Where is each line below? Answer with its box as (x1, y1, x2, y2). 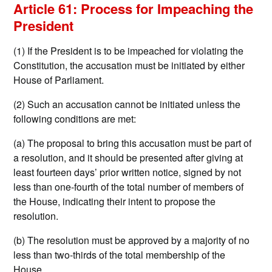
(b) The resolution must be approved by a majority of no (13, 233, 250, 248)
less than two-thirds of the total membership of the (13, 248, 226, 262)
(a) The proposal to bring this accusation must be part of (13, 136, 252, 151)
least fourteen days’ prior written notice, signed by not (13, 165, 242, 180)
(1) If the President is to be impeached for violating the (13, 44, 244, 58)
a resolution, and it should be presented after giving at (13, 151, 243, 165)
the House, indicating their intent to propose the (13, 194, 216, 209)
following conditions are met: (13, 112, 137, 126)
